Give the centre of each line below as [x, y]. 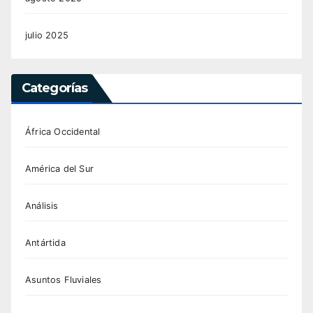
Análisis [42, 206]
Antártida [45, 243]
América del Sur [59, 169]
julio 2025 [47, 35]
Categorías [54, 88]
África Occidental [63, 132]
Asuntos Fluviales [64, 280]
